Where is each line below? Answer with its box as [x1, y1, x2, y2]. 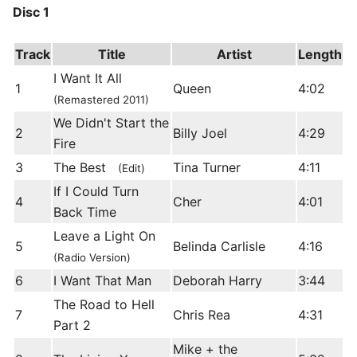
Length [298, 46, 342, 63]
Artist [216, 46, 252, 63]
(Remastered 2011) [53, 93, 149, 107]
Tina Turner [173, 159, 241, 176]
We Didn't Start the [53, 115, 169, 131]
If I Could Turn [53, 183, 139, 200]
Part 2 [53, 317, 91, 334]
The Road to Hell [53, 296, 155, 313]
